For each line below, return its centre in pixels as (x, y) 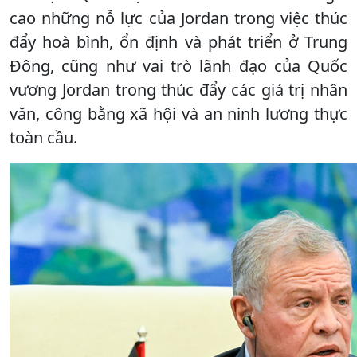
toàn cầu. (43, 137)
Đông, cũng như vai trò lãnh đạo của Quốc (178, 65)
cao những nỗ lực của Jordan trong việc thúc (178, 18)
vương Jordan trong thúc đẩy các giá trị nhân (178, 89)
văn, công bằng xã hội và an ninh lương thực (178, 113)
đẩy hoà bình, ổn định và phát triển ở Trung (178, 41)
